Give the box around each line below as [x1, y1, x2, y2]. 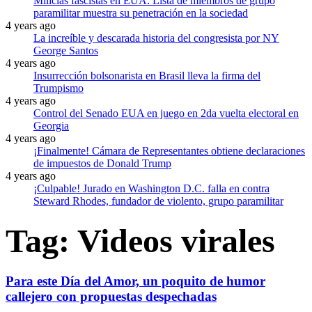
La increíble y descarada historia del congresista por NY [33, 31, 279, 44]
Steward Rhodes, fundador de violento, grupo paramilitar [33, 194, 283, 207]
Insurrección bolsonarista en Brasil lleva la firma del [33, 69, 260, 81]
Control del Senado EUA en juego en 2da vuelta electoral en [33, 107, 299, 119]
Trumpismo [33, 81, 84, 94]
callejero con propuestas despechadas [6, 288, 217, 304]
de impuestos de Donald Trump [33, 157, 171, 169]
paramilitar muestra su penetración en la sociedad [33, 6, 248, 19]
